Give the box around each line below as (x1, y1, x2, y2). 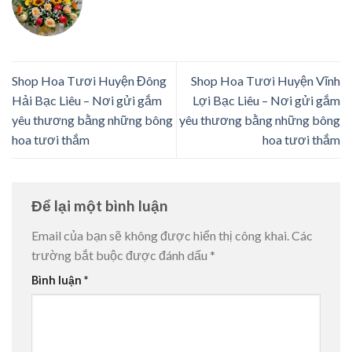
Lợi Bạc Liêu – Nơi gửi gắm (192, 93, 340, 108)
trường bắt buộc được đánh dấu (31, 247, 210, 262)
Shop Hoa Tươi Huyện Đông (12, 73, 167, 89)
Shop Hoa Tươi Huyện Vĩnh (191, 73, 340, 89)
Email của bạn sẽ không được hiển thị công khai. (31, 227, 289, 243)
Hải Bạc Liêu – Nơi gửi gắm (12, 93, 162, 108)
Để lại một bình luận (31, 196, 171, 215)
